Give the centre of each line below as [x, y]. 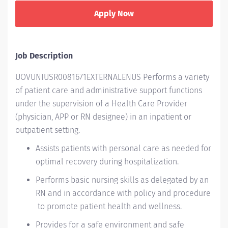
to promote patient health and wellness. [109, 206]
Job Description [44, 56]
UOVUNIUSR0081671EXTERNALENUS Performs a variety [112, 77]
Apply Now [114, 13]
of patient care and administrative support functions [109, 90]
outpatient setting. [48, 130]
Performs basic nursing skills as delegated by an [122, 180]
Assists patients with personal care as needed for [123, 148]
